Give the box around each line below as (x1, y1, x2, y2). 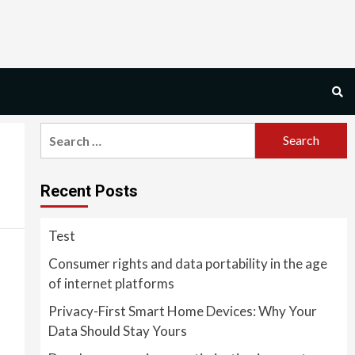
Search (39, 123, 80, 139)
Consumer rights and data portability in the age (48, 254, 327, 272)
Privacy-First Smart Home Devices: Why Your (48, 302, 317, 319)
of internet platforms (48, 274, 174, 292)
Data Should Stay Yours (48, 322, 187, 339)
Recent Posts (40, 181, 138, 200)
